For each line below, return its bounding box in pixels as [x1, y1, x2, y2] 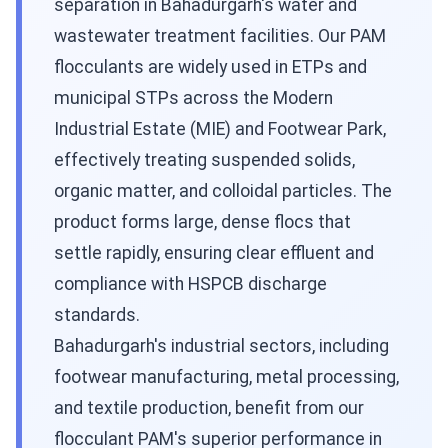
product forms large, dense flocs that [54, 212, 351, 233]
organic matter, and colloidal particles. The [54, 181, 392, 202]
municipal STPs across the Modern [54, 88, 333, 109]
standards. [54, 305, 140, 326]
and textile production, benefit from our [54, 398, 364, 419]
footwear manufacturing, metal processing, [54, 367, 399, 388]
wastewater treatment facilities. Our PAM [54, 26, 386, 47]
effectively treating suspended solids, [54, 150, 355, 171]
